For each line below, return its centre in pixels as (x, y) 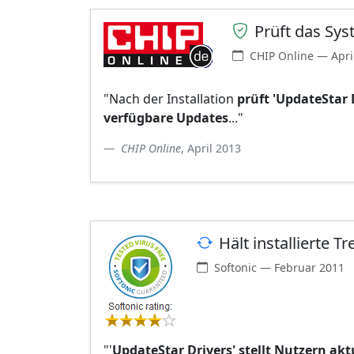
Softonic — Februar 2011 (279, 267)
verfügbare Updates (166, 117)
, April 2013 (211, 148)
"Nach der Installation (170, 98)
